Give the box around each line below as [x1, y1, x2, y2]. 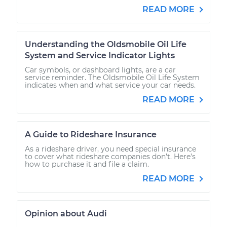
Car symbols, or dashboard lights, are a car [25, 65, 176, 74]
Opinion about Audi [25, 208, 107, 218]
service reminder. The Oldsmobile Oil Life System [25, 72, 200, 82]
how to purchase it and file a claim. [25, 159, 149, 169]
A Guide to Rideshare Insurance [25, 129, 157, 139]
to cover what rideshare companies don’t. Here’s [25, 152, 196, 161]
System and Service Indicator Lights [25, 50, 175, 60]
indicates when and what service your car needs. [25, 80, 196, 90]
